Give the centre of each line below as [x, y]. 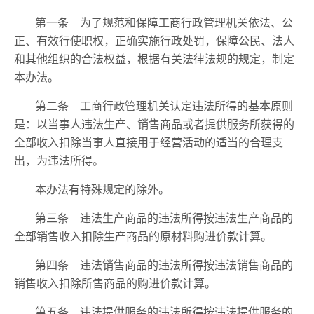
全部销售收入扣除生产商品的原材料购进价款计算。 [143, 236]
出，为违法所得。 [59, 160]
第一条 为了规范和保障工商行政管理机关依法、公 [164, 22]
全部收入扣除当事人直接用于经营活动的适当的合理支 [149, 142]
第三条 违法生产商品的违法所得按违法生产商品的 [164, 218]
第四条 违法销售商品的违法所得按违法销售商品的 [164, 265]
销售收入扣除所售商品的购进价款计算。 [115, 283]
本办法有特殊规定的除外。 [102, 189]
